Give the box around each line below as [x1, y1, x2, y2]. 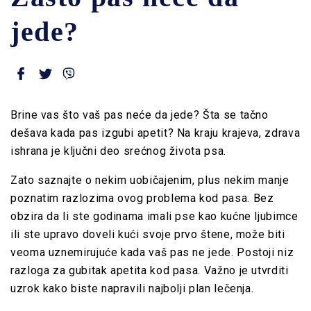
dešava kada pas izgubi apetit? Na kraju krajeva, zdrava [10, 126, 301, 140]
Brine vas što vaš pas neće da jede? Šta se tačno [10, 108, 269, 121]
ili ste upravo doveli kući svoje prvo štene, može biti [10, 227, 285, 241]
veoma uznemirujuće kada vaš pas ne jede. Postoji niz [10, 245, 294, 259]
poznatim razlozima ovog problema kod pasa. [10, 191, 253, 205]
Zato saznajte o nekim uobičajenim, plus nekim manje [10, 173, 289, 187]
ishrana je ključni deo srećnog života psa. [10, 144, 233, 158]
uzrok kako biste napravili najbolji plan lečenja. [10, 281, 254, 295]
